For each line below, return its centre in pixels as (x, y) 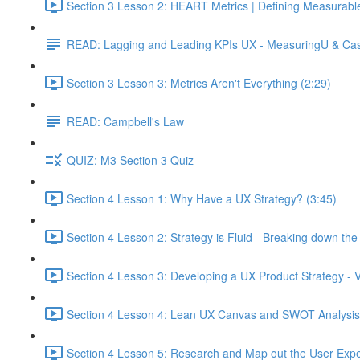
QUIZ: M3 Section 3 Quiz (130, 160)
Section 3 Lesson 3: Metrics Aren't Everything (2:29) (199, 82)
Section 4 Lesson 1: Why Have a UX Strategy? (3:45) (202, 198)
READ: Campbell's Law (125, 121)
